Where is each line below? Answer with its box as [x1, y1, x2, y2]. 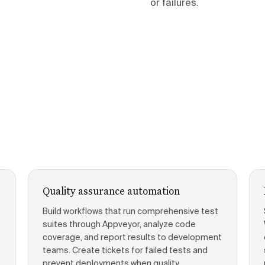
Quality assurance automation [42, 184, 180, 198]
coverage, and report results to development [42, 234, 222, 242]
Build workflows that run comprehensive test [42, 208, 218, 216]
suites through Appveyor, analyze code [42, 221, 196, 229]
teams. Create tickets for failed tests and [42, 247, 208, 255]
